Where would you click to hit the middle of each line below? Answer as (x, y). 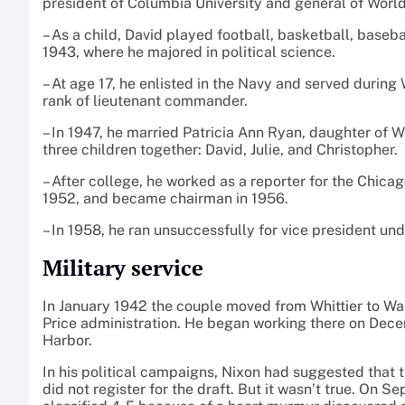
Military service (123, 268)
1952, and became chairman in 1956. (165, 199)
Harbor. (67, 341)
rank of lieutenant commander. (145, 101)
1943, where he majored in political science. (189, 52)
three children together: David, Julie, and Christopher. (220, 150)
